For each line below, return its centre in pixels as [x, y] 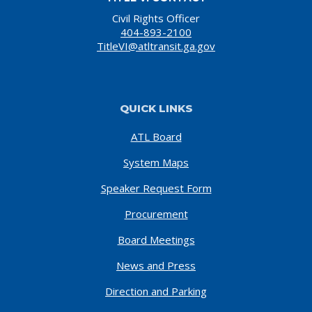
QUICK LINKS [156, 108]
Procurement [156, 213]
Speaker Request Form [156, 188]
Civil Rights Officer [156, 18]
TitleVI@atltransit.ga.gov [156, 46]
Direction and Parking [156, 291]
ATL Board [156, 136]
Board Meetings [156, 239]
